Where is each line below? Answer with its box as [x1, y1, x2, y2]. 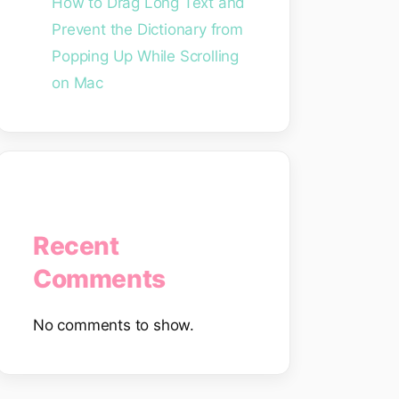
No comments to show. [33, 316, 194, 334]
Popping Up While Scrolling [52, 47, 240, 65]
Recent [33, 231, 119, 261]
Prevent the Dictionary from [52, 20, 243, 38]
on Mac [52, 74, 104, 92]
